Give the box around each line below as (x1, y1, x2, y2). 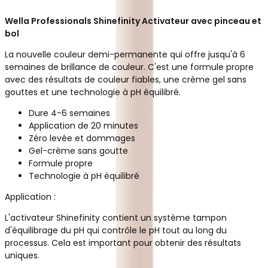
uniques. (5, 249, 39, 261)
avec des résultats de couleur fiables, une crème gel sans (5, 73, 246, 86)
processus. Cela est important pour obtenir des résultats (5, 236, 241, 249)
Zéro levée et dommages (29, 132, 135, 144)
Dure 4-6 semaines (29, 106, 110, 119)
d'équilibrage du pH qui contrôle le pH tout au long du (5, 224, 227, 236)
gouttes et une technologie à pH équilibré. (5, 86, 181, 98)
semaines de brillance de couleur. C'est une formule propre (5, 60, 254, 73)
